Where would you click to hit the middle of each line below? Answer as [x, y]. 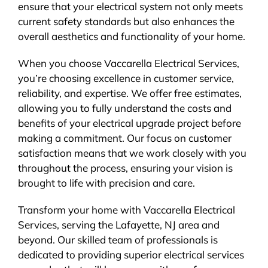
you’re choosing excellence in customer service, [126, 78]
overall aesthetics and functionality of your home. [131, 36]
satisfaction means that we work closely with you [132, 153]
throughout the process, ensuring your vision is [125, 167]
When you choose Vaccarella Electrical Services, [128, 63]
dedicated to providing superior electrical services [131, 254]
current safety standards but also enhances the [126, 21]
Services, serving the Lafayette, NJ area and [118, 224]
